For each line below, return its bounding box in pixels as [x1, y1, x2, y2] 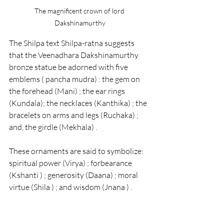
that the [9, 50, 38, 60]
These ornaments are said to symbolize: [9, 146, 145, 156]
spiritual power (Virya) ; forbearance [9, 158, 133, 168]
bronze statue [9, 62, 58, 72]
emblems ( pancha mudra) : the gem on [9, 74, 141, 84]
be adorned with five [58, 62, 129, 72]
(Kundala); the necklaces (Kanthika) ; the [9, 98, 148, 108]
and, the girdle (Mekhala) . [9, 122, 97, 132]
